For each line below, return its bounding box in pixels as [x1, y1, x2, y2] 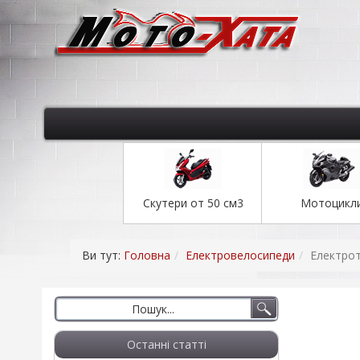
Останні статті [126, 337, 207, 352]
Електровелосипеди [186, 247, 295, 263]
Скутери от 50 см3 [142, 195, 243, 211]
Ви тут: [82, 247, 124, 263]
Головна [124, 247, 170, 263]
